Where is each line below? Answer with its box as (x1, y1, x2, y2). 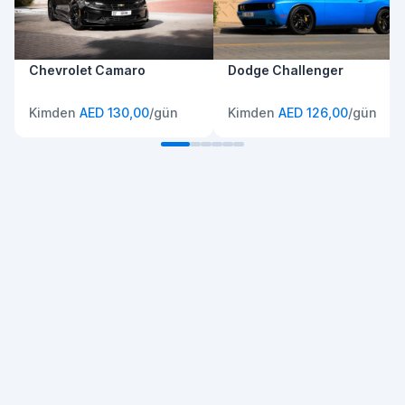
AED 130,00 (80, 105, 149, 121)
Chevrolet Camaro (29, 62, 146, 79)
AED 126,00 (278, 105, 348, 121)
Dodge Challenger (228, 62, 344, 79)
